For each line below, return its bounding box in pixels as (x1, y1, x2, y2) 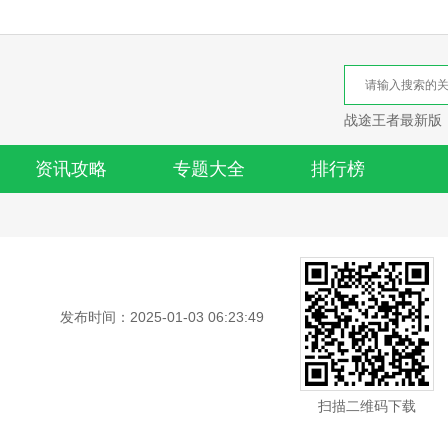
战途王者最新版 (344, 112, 442, 128)
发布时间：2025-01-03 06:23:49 (60, 309, 264, 325)
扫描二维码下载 (318, 398, 416, 414)
